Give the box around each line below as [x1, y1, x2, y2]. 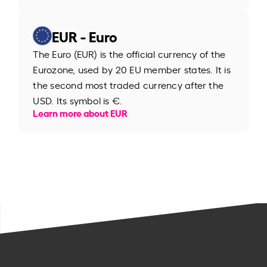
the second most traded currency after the [33, 77, 224, 91]
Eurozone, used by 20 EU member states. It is [33, 62, 231, 76]
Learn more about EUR [33, 105, 128, 119]
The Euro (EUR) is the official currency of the [33, 46, 226, 60]
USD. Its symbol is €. [33, 93, 123, 107]
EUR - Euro [52, 25, 118, 46]
